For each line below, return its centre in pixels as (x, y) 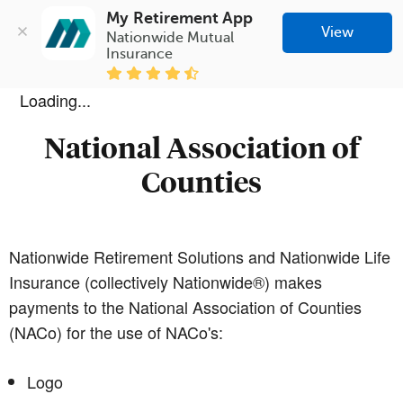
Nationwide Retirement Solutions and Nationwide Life (200, 256)
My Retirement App (180, 18)
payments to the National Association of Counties (185, 306)
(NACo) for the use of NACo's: (116, 331)
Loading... (55, 99)
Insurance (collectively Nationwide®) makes (166, 281)
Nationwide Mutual (170, 37)
